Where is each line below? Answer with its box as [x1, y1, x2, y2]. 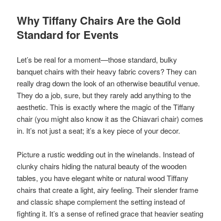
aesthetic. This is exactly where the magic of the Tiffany [17, 101, 195, 112]
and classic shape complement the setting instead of [17, 196, 185, 207]
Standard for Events [17, 26, 119, 42]
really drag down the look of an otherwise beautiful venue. [17, 77, 200, 88]
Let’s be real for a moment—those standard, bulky [17, 54, 178, 65]
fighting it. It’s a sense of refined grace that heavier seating [17, 208, 204, 219]
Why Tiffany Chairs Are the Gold [17, 12, 181, 28]
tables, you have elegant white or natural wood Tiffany [17, 172, 189, 183]
